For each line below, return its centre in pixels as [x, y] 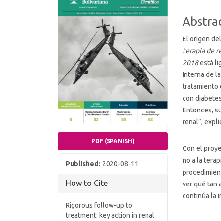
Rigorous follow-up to [99, 205]
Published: [84, 164]
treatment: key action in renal [110, 215]
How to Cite [87, 183]
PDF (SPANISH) [113, 141]
